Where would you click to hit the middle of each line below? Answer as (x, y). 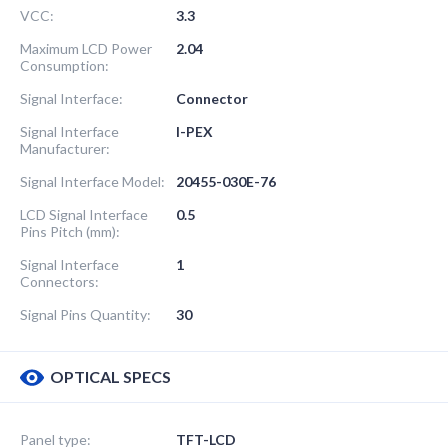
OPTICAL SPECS (110, 376)
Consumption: (64, 65)
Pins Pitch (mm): (70, 231)
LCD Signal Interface (84, 214)
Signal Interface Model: (92, 181)
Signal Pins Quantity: (85, 314)
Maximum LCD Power (86, 48)
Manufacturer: (65, 148)
